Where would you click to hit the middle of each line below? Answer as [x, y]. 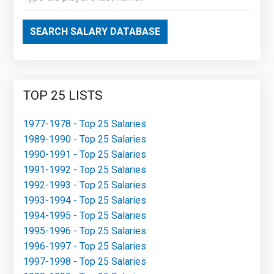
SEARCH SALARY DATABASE [95, 31]
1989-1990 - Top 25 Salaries [85, 139]
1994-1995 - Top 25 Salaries [85, 215]
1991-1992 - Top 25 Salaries [85, 169]
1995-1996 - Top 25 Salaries [85, 231]
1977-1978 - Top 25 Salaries [85, 124]
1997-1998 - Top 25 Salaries [85, 261]
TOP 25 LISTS [63, 95]
